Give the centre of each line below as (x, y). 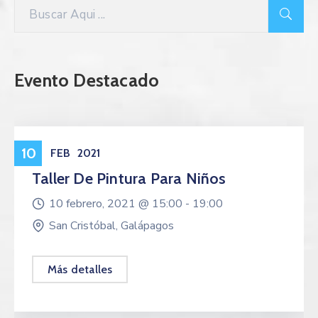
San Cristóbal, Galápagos (111, 226)
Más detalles (80, 270)
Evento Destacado (87, 81)
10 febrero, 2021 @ (100, 204)
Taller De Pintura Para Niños (129, 179)
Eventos (55, 152)
